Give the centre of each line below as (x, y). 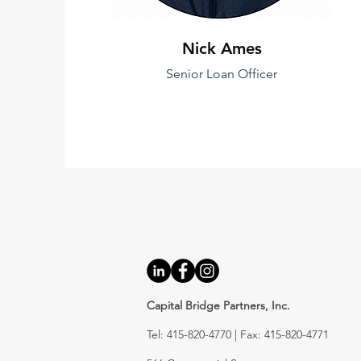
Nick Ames (222, 48)
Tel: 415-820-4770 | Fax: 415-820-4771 (238, 334)
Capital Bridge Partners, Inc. (218, 305)
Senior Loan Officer (222, 74)
